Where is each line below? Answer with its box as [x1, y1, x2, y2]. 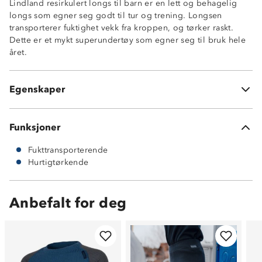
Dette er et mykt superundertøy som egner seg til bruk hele [9, 35, 246, 45]
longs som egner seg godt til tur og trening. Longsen [9, 10, 222, 20]
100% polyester [28, 85, 90, 95]
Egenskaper [9, 84, 65, 95]
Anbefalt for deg [9, 194, 127, 211]
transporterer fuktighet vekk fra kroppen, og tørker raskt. [9, 22, 234, 33]
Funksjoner [9, 122, 60, 133]
